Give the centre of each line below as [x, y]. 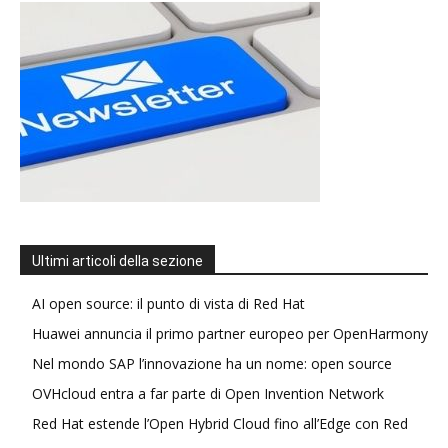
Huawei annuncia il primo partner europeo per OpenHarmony [230, 333]
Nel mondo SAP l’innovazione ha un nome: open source [212, 363]
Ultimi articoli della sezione [117, 261]
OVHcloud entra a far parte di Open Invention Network [208, 393]
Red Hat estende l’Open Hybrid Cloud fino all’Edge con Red [220, 423]
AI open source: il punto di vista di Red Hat [168, 303]
